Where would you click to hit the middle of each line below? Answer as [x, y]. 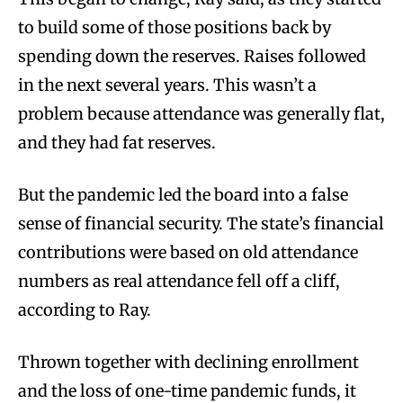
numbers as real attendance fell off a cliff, [179, 281]
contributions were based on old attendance [188, 252]
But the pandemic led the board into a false [183, 194]
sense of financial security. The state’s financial [201, 223]
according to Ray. [86, 309]
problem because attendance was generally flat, [201, 113]
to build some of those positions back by [175, 27]
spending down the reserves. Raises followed [192, 56]
